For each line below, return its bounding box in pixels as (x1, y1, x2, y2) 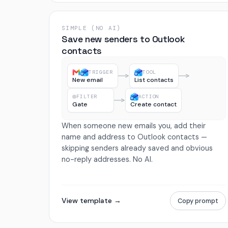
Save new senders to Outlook (62, 33, 185, 45)
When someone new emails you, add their (62, 121, 206, 130)
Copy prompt (177, 196, 218, 206)
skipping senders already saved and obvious (62, 143, 213, 153)
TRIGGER (89, 69, 113, 76)
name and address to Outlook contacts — (62, 132, 207, 141)
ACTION (138, 93, 160, 100)
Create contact (130, 100, 177, 109)
